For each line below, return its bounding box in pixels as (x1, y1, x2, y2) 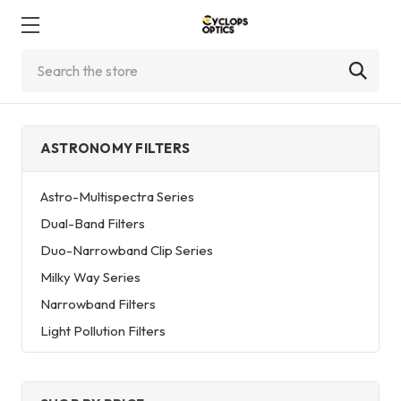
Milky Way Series (40, 268, 141, 286)
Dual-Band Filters (40, 214, 145, 232)
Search (21, 51, 64, 69)
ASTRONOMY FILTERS (40, 140, 191, 157)
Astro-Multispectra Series (40, 187, 194, 205)
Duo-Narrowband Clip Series (40, 241, 213, 259)
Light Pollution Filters (40, 321, 166, 339)
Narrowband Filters (40, 294, 156, 312)
